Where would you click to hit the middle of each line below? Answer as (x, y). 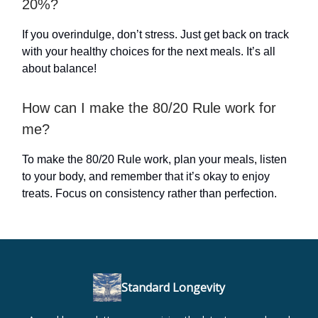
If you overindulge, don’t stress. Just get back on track (155, 34)
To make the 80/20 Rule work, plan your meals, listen (154, 159)
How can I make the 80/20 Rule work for (149, 108)
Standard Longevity (173, 287)
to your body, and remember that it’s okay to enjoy (146, 176)
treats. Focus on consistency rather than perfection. (149, 193)
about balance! (59, 68)
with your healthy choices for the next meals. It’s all (149, 51)
